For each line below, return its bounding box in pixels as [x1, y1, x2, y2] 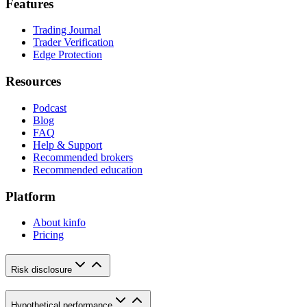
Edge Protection [33, 49, 102, 61]
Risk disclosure [11, 265, 72, 275]
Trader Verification [33, 36, 114, 49]
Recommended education [33, 163, 143, 175]
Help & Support [33, 138, 102, 151]
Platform [5, 188, 56, 204]
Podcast [33, 101, 66, 114]
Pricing [33, 229, 64, 241]
